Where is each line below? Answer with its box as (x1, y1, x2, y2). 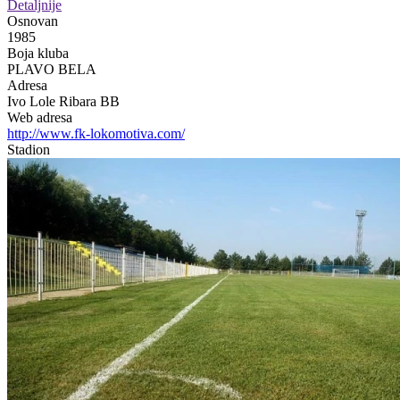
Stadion (7, 141, 50, 157)
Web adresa (7, 109, 72, 125)
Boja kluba (7, 45, 69, 61)
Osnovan (7, 12, 58, 29)
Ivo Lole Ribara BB (7, 93, 120, 109)
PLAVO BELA (7, 61, 96, 77)
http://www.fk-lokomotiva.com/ (7, 125, 185, 141)
